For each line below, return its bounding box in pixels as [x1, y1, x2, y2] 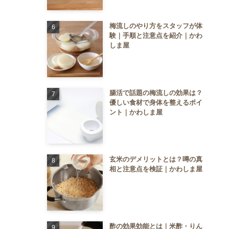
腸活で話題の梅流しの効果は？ [109, 88, 202, 97]
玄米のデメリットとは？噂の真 [109, 155, 202, 164]
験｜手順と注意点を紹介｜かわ [109, 32, 202, 40]
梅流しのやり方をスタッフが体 [109, 22, 202, 30]
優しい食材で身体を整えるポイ [109, 98, 202, 106]
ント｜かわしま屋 [109, 108, 163, 116]
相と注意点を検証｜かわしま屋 [109, 165, 202, 173]
